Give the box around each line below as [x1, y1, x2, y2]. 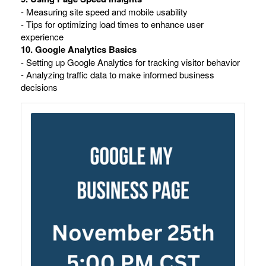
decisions [21, 80, 58, 93]
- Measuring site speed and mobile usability [21, 5, 188, 18]
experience [21, 30, 64, 43]
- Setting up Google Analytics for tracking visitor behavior [21, 55, 240, 68]
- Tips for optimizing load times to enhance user [21, 17, 204, 30]
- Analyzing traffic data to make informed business [21, 68, 214, 81]
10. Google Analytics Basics [21, 42, 137, 56]
